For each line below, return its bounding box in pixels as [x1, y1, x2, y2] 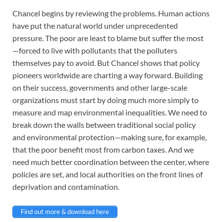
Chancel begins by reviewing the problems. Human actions [12, 8, 210, 18]
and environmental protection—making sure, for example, [12, 132, 207, 142]
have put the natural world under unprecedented [12, 20, 178, 30]
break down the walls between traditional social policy [12, 119, 196, 129]
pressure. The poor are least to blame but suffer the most [12, 33, 204, 43]
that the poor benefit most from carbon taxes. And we [12, 144, 194, 154]
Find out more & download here [21, 207, 109, 216]
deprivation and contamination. [12, 181, 119, 191]
